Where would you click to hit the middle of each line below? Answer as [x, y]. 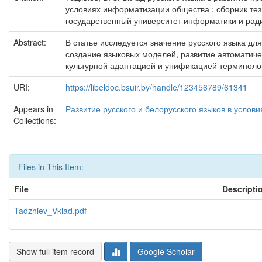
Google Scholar [166, 251]
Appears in [33, 109]
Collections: [35, 120]
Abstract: [31, 42]
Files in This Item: [51, 167]
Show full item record [55, 251]
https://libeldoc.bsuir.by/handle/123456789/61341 [156, 87]
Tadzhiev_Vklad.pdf [50, 211]
